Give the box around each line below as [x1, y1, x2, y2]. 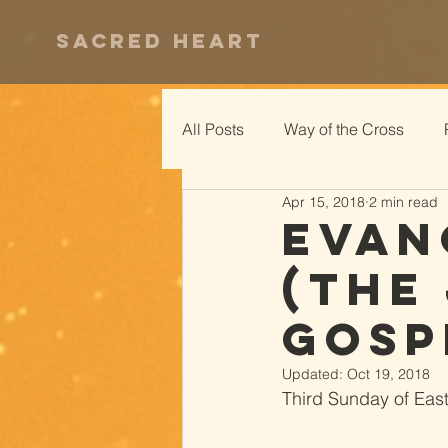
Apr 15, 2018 [282, 192, 365, 211]
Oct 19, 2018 [347, 365, 430, 383]
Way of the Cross [284, 119, 404, 139]
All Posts [182, 119, 244, 139]
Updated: [282, 365, 347, 383]
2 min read [369, 192, 438, 211]
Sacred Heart [56, 28, 263, 53]
